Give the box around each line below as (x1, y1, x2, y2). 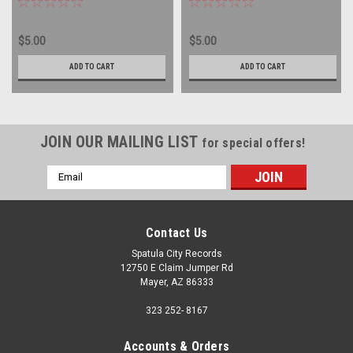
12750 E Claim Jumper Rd (120, 262, 233, 273)
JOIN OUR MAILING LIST (39, 132, 203, 151)
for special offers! (202, 135, 306, 150)
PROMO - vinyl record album (188, 6, 327, 19)
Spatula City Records (131, 247, 222, 259)
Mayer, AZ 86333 (139, 276, 214, 288)
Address (46, 182, 89, 195)
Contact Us (145, 225, 208, 240)
